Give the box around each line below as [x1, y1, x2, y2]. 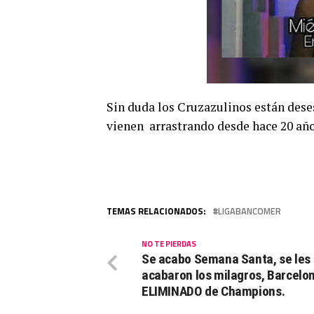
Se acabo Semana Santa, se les [142, 250, 310, 267]
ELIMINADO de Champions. [142, 282, 285, 299]
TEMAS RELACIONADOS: [107, 203, 205, 218]
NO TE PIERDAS [142, 237, 196, 250]
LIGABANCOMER [218, 203, 281, 218]
